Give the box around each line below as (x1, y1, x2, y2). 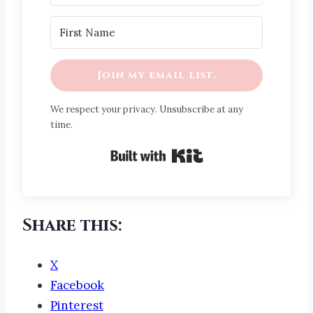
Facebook (50, 277, 104, 293)
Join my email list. (96, 67, 217, 82)
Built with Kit (203, 145, 278, 161)
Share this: (22, 214, 122, 237)
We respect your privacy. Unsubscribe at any (50, 103, 243, 115)
